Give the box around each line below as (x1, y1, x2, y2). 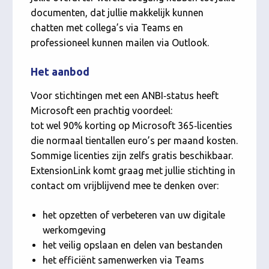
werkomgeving (43, 225, 106, 236)
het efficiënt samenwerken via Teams (43, 255, 205, 266)
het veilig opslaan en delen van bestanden (43, 240, 223, 251)
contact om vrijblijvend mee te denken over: (31, 180, 219, 192)
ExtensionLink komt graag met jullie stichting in (31, 165, 236, 177)
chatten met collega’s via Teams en (31, 22, 184, 34)
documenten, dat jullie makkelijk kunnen (31, 7, 204, 19)
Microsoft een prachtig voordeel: (31, 105, 173, 116)
